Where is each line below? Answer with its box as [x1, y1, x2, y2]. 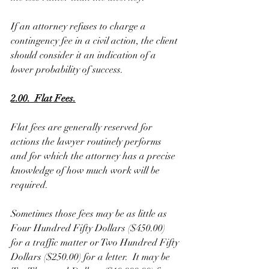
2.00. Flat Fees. [11, 92, 76, 105]
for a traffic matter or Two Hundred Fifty [11, 237, 181, 249]
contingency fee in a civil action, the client [11, 35, 180, 47]
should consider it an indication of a [11, 49, 159, 62]
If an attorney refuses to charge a [11, 20, 148, 33]
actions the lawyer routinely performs [11, 136, 164, 148]
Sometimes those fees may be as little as [11, 208, 169, 220]
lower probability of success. [11, 64, 125, 76]
